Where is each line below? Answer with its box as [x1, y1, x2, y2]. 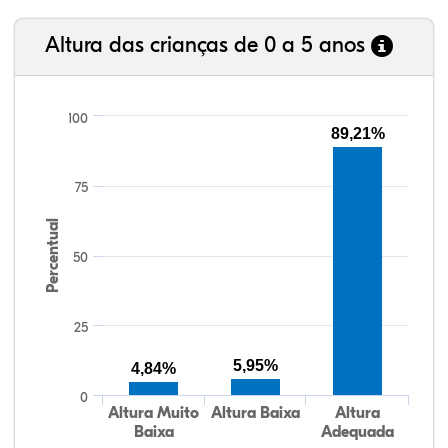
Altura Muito [108, 404, 200, 422]
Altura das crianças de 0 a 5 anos [45, 32, 371, 59]
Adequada [320, 423, 394, 441]
